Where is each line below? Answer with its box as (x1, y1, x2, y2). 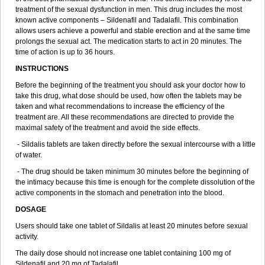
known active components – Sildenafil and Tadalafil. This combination (15, 16, 238, 24)
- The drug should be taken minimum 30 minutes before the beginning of (15, 167, 248, 176)
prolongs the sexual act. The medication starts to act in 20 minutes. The (15, 37, 242, 46)
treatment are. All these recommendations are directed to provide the (15, 113, 234, 121)
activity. (15, 232, 38, 241)
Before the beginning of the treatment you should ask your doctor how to (15, 81, 245, 89)
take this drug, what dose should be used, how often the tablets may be (15, 92, 242, 100)
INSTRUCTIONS (15, 64, 69, 73)
